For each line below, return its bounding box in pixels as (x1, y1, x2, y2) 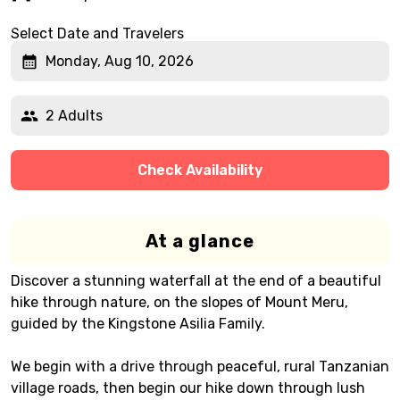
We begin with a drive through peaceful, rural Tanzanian (11, 358, 389, 375)
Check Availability (137, 161, 262, 179)
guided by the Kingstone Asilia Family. (11, 315, 265, 332)
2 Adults (46, 106, 103, 124)
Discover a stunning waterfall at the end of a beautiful (11, 272, 381, 289)
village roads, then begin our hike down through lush (11, 379, 365, 396)
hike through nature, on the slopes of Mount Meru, (11, 294, 348, 311)
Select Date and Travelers (11, 25, 184, 42)
